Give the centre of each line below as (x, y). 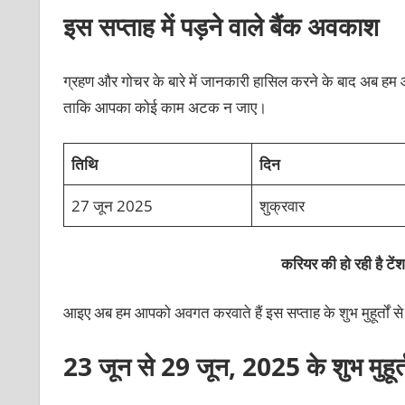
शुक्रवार (282, 206)
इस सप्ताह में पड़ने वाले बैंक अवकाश (221, 27)
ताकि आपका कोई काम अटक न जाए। (165, 107)
